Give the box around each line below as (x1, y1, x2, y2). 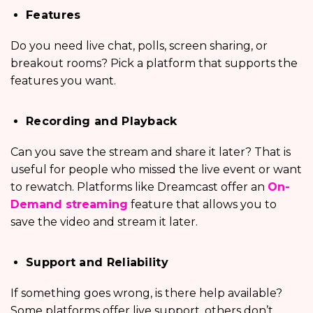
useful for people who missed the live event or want (10, 162, 302, 176)
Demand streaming (10, 197, 128, 211)
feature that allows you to (128, 197, 277, 211)
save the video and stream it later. (10, 214, 203, 228)
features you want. (10, 73, 116, 87)
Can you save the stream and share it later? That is (10, 145, 291, 159)
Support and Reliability (26, 255, 168, 269)
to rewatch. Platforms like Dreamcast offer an (10, 180, 268, 194)
